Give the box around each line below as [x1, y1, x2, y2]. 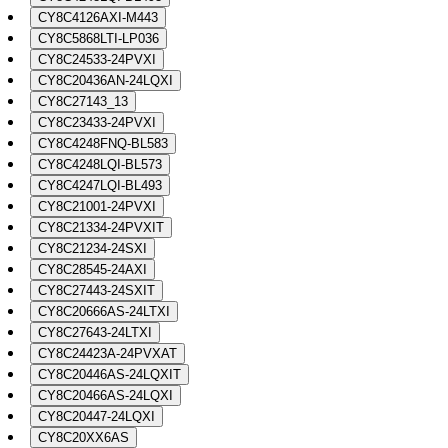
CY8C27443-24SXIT [38, 283, 155, 298]
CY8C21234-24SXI [38, 241, 147, 256]
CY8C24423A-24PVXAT [38, 346, 177, 361]
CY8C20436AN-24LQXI [38, 73, 173, 88]
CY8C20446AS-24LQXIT [38, 367, 181, 382]
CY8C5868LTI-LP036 [38, 31, 159, 46]
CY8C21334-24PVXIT [38, 220, 164, 235]
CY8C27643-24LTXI [38, 325, 152, 340]
